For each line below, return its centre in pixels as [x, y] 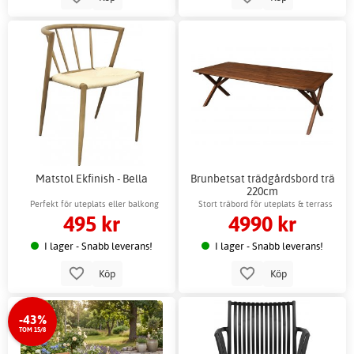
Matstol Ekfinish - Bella [91, 178]
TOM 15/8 [33, 329]
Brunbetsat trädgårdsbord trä [262, 178]
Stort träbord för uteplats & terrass [266, 204]
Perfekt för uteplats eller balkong [95, 204]
